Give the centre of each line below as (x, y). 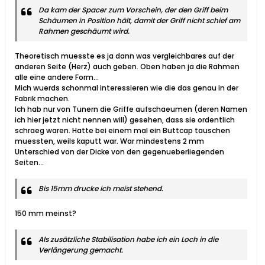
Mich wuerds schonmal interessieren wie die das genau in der (127, 88)
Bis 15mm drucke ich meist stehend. (101, 189)
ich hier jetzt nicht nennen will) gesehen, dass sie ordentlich (125, 120)
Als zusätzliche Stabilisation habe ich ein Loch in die (128, 240)
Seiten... (29, 163)
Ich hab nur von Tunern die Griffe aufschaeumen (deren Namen (131, 109)
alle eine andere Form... (57, 77)
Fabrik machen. (42, 99)
